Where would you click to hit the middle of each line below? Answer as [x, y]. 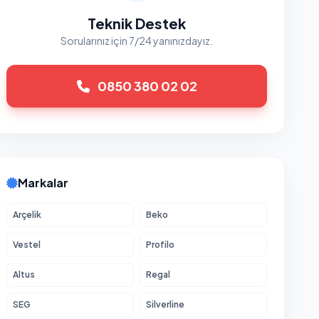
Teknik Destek [137, 23]
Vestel [27, 245]
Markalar [43, 183]
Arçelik [27, 215]
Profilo [160, 245]
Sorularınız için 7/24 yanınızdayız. [137, 41]
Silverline [165, 304]
